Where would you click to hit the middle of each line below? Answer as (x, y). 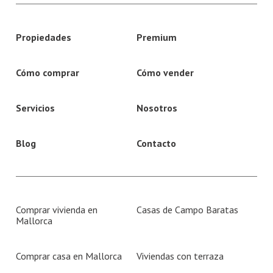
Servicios (36, 108)
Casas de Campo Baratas (187, 209)
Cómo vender (165, 72)
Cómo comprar (48, 72)
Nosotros (157, 108)
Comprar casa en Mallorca (69, 256)
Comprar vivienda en (57, 209)
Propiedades (44, 37)
